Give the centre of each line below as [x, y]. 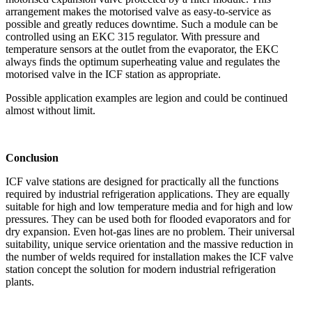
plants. [20, 281]
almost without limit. [50, 110]
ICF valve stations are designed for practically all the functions [142, 181]
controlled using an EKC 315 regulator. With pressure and [133, 36]
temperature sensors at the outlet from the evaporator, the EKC [142, 49]
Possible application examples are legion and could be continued [147, 97]
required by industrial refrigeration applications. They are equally [148, 194]
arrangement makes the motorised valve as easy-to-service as [138, 11]
